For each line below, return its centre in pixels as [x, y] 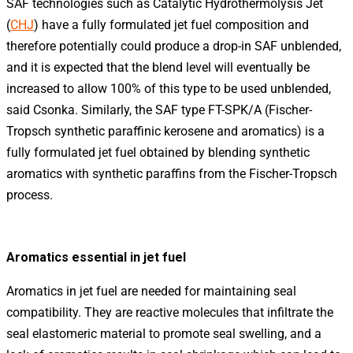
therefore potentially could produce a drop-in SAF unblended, [174, 46]
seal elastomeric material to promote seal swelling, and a [164, 333]
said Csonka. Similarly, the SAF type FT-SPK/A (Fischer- [159, 110]
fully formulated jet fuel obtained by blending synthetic [158, 152]
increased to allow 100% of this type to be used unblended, [169, 88]
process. [30, 195]
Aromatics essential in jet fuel [96, 257]
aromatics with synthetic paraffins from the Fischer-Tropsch [172, 173]
